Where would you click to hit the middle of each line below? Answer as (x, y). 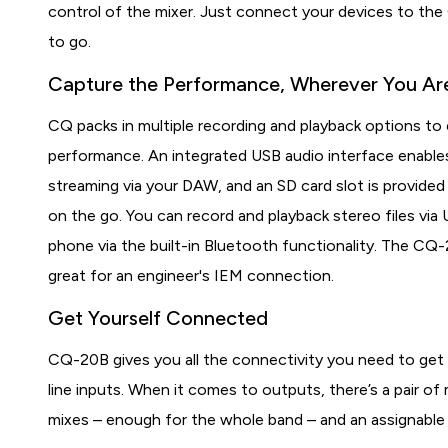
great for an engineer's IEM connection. (191, 275)
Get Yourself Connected (158, 318)
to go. (70, 41)
